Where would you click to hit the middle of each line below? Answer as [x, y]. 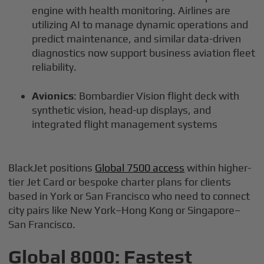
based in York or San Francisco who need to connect [129, 196]
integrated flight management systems [125, 124]
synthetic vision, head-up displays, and [122, 110]
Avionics [53, 96]
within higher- [218, 168]
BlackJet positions [52, 168]
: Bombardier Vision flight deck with [157, 96]
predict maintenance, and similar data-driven [137, 39]
